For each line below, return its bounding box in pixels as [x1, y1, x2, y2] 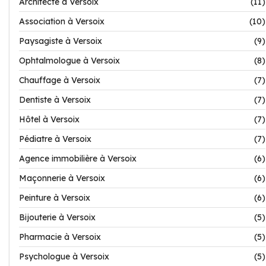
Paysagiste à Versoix [19, 36, 102, 46]
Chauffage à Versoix [19, 75, 100, 85]
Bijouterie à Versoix [19, 212, 96, 223]
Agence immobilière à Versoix [19, 153, 137, 164]
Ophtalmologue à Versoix [19, 55, 120, 66]
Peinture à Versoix [19, 192, 90, 203]
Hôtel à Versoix [19, 114, 80, 125]
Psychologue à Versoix [19, 251, 109, 262]
